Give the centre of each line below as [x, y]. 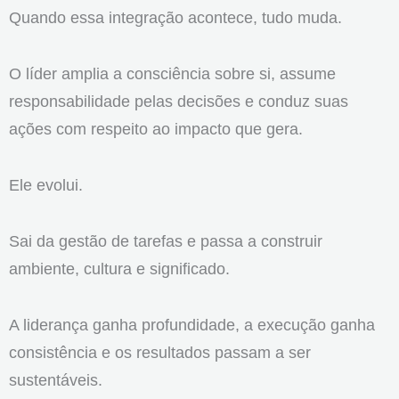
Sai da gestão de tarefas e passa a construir [166, 240]
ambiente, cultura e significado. [119, 268]
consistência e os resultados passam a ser [160, 352]
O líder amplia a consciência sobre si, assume [172, 73]
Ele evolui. [46, 184]
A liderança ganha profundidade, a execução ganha [192, 324]
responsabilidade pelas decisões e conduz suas [179, 101]
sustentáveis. [56, 379]
